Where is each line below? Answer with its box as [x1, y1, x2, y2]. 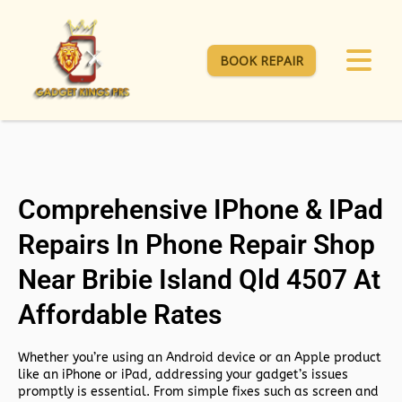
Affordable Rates [18, 299, 222, 331]
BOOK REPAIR [220, 51, 303, 69]
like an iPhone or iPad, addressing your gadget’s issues [18, 366, 348, 382]
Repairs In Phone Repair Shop [18, 229, 375, 261]
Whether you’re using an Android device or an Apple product [18, 349, 381, 365]
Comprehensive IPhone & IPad [18, 194, 383, 226]
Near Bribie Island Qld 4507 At [18, 264, 380, 296]
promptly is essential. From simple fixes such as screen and [18, 383, 379, 399]
